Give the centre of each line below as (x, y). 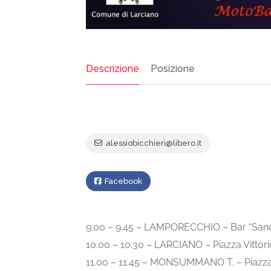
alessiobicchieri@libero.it (153, 143)
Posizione (173, 69)
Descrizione (113, 69)
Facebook (122, 181)
